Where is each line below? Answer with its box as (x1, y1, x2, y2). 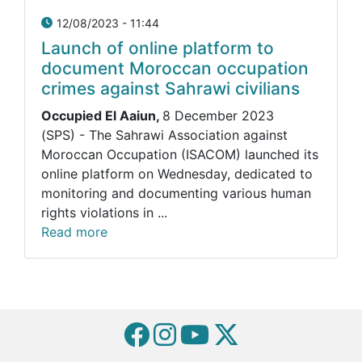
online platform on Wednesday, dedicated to (41, 165, 313, 182)
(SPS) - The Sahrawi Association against (41, 126, 288, 143)
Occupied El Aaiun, (41, 107, 162, 124)
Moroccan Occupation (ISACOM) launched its (41, 145, 318, 162)
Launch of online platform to (41, 38, 274, 59)
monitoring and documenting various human (41, 184, 311, 201)
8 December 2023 (162, 107, 274, 124)
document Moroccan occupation (41, 58, 309, 79)
